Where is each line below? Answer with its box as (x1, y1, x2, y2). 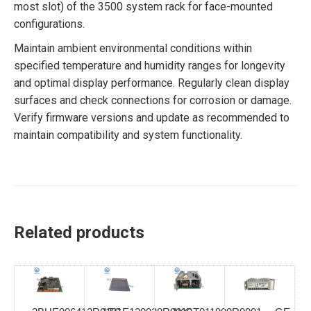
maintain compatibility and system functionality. (14, 128, 242, 142)
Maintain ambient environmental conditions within (14, 42, 252, 55)
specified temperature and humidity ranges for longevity (14, 59, 285, 72)
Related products (14, 223, 144, 242)
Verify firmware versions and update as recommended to (14, 111, 289, 124)
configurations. (14, 17, 85, 31)
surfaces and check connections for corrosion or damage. (14, 94, 292, 107)
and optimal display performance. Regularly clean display (14, 76, 289, 90)
